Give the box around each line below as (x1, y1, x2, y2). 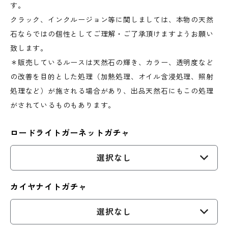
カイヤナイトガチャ (10, 182, 88, 192)
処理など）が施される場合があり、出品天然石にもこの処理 (10, 87, 214, 96)
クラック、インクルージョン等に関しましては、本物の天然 (10, 15, 214, 24)
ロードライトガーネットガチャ (10, 128, 130, 138)
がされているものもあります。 (10, 101, 116, 110)
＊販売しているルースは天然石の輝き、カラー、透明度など (10, 58, 214, 67)
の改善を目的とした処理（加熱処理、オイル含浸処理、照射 (10, 72, 214, 81)
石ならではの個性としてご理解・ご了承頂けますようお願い (10, 30, 214, 39)
